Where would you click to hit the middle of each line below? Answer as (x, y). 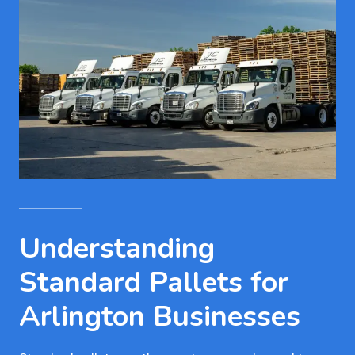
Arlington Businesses (160, 316)
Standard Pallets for (154, 282)
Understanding (117, 248)
